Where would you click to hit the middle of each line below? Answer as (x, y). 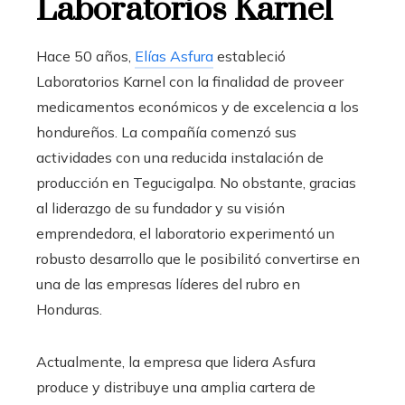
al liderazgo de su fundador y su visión (160, 208)
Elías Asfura (174, 57)
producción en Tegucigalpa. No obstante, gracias (196, 183)
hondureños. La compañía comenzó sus (166, 132)
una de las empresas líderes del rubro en (168, 284)
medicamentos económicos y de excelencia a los (198, 107)
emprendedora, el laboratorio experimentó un (185, 234)
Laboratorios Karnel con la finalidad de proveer (190, 82)
